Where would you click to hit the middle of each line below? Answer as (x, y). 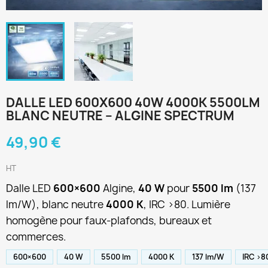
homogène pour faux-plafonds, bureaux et (109, 220)
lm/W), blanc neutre (56, 204)
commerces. (36, 237)
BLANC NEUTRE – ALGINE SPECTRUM (120, 116)
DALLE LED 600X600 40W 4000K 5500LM (133, 103)
